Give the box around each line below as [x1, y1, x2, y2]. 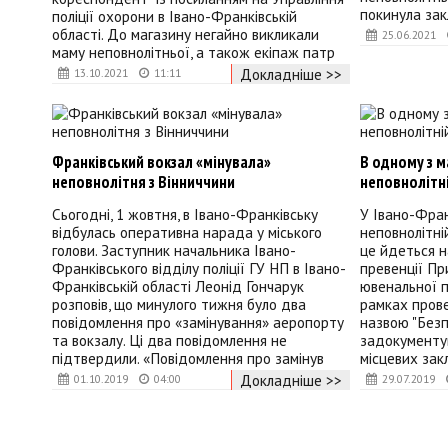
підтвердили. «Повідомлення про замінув [52, 348, 324, 369]
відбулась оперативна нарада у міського [52, 222, 322, 243]
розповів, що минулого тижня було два [52, 294, 306, 315]
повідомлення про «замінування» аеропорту [52, 312, 344, 333]
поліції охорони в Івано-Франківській [52, 6, 297, 27]
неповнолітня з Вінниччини [52, 170, 235, 193]
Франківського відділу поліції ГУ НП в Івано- [52, 258, 346, 279]
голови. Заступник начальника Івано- [52, 240, 296, 261]
